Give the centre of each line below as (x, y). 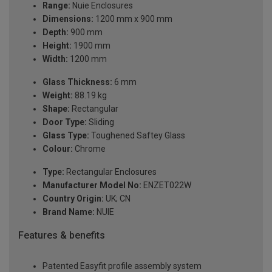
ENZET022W (166, 185)
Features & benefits (62, 236)
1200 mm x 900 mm (133, 19)
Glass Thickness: (77, 82)
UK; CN (117, 199)
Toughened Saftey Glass (137, 136)
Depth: (56, 32)
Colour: (58, 149)
